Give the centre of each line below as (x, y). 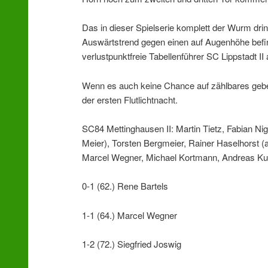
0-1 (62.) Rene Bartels (125, 186)
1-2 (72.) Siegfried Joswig (132, 244)
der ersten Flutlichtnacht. (130, 99)
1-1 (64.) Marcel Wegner (130, 215)
